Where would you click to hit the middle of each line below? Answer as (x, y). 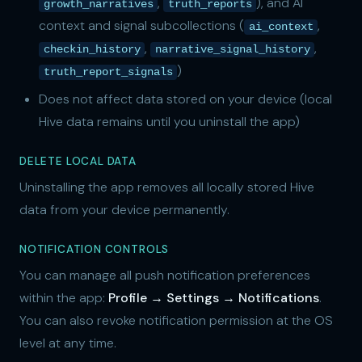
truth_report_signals (108, 72)
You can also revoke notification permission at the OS (176, 320)
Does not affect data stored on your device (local (185, 99)
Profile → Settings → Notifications (214, 297)
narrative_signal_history (232, 50)
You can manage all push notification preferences (165, 275)
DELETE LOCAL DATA (78, 161)
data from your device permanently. (124, 209)
